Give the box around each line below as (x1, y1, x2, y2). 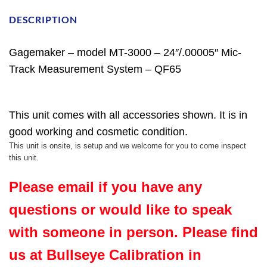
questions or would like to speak (9, 201, 232, 218)
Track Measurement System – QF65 (9, 63, 181, 75)
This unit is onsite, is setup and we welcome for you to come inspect (9, 141, 246, 150)
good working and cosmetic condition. (9, 125, 191, 138)
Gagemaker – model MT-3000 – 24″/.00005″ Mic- (9, 46, 241, 58)
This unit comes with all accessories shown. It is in (9, 108, 247, 121)
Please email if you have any (9, 178, 202, 195)
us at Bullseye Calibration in (9, 246, 201, 263)
